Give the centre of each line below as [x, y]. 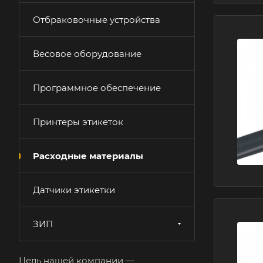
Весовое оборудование [87, 54]
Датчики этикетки [74, 190]
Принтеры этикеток [78, 122]
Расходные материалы [88, 156]
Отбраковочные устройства [97, 20]
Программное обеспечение [97, 88]
